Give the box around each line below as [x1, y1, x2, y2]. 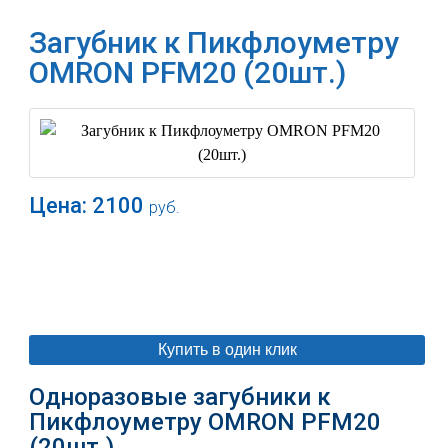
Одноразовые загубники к [29, 383, 332, 411]
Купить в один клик [157, 341, 297, 358]
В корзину [194, 267, 268, 284]
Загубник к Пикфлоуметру [29, 25, 400, 60]
